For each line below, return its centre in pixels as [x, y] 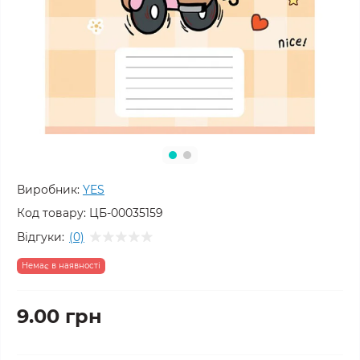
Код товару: [51, 213]
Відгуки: [41, 237]
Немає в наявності [61, 266]
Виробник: [48, 190]
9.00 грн [59, 316]
